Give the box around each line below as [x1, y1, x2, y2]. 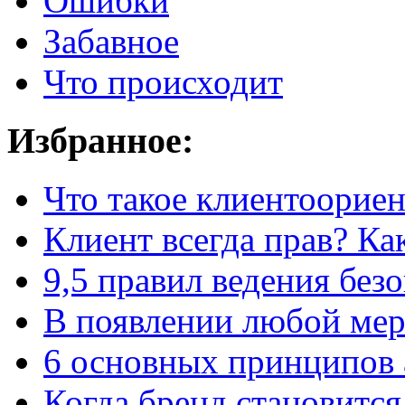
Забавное [43, 22, 179, 61]
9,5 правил [43, 260, 202, 300]
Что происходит [43, 62, 283, 102]
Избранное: [7, 119, 193, 161]
